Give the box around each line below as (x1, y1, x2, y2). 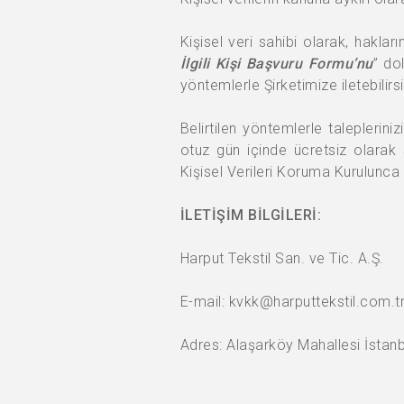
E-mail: (179, 293, 229, 310)
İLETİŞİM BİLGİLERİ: (179, 207, 321, 224)
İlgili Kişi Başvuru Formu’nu (179, 55, 373, 72)
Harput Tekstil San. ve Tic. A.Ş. (179, 250, 384, 267)
